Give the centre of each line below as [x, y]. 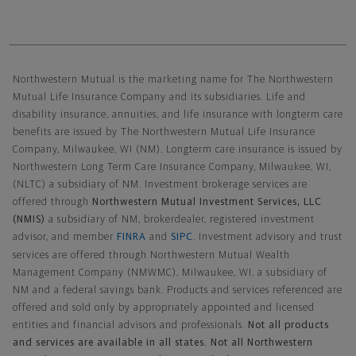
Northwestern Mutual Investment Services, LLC [207, 202]
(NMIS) [29, 219]
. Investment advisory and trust [268, 237]
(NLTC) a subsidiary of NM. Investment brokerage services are [160, 184]
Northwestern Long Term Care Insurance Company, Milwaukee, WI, [172, 167]
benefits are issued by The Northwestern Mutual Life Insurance [164, 132]
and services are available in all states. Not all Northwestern [163, 342]
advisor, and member [65, 237]
